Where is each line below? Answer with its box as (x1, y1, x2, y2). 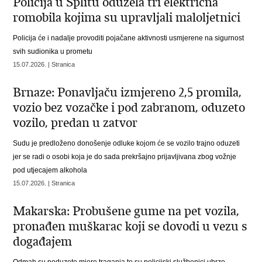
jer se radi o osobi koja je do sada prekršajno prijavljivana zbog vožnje (13, 153, 237, 161)
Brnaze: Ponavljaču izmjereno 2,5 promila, (13, 85, 242, 100)
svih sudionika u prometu (13, 47, 93, 56)
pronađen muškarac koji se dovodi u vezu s (13, 219, 248, 234)
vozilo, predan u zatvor (13, 115, 138, 130)
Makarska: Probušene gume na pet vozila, (13, 204, 240, 219)
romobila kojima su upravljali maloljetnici (13, 10, 241, 25)
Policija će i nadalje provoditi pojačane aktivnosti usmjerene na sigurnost (13, 34, 244, 42)
